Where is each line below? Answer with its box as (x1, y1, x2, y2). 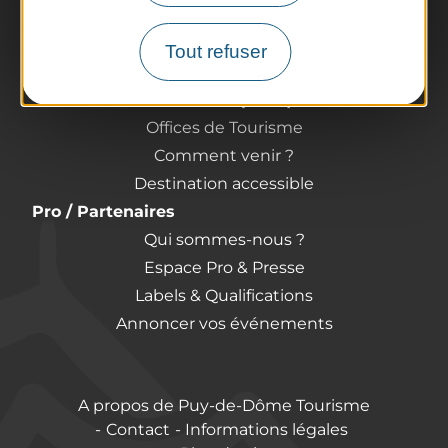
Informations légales (185, 419, 349, 439)
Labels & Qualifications (135, 285, 313, 305)
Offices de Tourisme (145, 117, 303, 137)
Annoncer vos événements (115, 313, 333, 333)
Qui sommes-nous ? (143, 229, 305, 249)
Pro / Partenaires (32, 201, 175, 221)
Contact (105, 419, 170, 439)
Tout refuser (164, 41, 267, 63)
